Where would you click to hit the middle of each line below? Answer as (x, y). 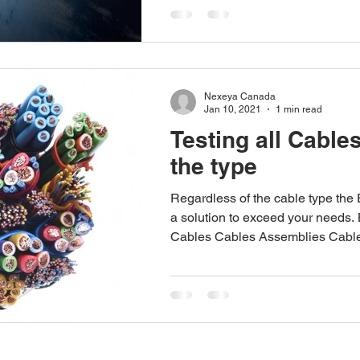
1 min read (299, 109)
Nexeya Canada (240, 96)
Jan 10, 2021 (233, 109)
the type (214, 166)
